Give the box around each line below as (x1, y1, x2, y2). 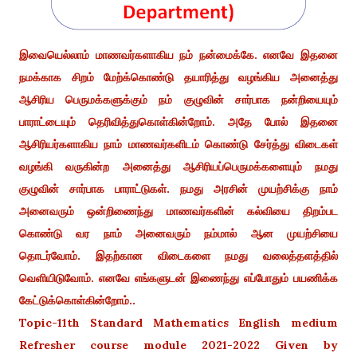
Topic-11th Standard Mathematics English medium (19, 315, 338, 330)
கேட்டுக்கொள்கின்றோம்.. (19, 292, 135, 308)
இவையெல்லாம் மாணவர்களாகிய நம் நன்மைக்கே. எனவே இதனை (19, 47, 338, 62)
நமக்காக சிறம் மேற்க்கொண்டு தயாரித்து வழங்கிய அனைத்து (19, 69, 338, 84)
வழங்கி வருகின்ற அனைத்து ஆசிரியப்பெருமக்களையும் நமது (19, 159, 338, 174)
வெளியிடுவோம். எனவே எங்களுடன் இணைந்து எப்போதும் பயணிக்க (19, 270, 338, 285)
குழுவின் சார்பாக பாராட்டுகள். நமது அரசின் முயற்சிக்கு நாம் (19, 181, 338, 196)
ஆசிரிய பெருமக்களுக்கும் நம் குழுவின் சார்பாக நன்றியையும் (19, 92, 338, 107)
